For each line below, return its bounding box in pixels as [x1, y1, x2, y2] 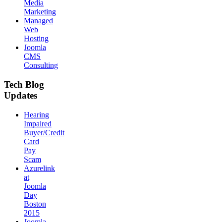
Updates [4, 90, 37, 101]
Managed [24, 16, 53, 25]
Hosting [24, 34, 49, 43]
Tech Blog [4, 79, 44, 90]
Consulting [24, 61, 58, 70]
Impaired [24, 119, 52, 128]
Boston [24, 199, 46, 208]
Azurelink [24, 164, 55, 172]
